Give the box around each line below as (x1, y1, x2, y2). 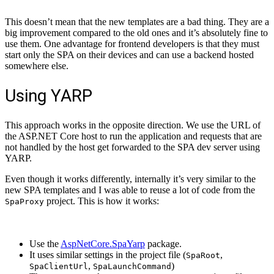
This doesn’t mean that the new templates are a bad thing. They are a (5, 16, 269, 27)
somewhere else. (5, 60, 68, 71)
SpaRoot (186, 251, 220, 261)
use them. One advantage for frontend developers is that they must (5, 38, 259, 49)
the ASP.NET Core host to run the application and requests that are (5, 131, 262, 142)
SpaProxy (5, 197, 44, 207)
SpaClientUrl (29, 262, 88, 272)
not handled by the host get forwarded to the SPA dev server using (5, 142, 260, 153)
